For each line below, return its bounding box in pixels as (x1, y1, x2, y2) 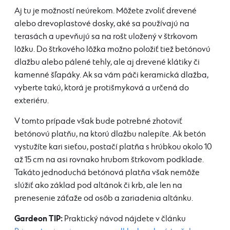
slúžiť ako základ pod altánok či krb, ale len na (14, 181, 182, 190)
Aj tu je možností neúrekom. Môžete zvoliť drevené (14, 6, 197, 16)
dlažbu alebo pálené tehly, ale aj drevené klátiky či (14, 57, 200, 67)
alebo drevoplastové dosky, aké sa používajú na (14, 19, 189, 29)
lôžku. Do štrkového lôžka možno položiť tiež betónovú (14, 45, 210, 54)
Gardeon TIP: (14, 214, 63, 224)
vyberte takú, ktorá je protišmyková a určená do (14, 83, 189, 93)
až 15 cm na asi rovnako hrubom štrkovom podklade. (14, 155, 204, 165)
